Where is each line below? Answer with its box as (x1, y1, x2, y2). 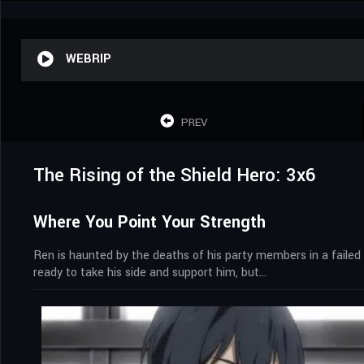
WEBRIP (66, 50, 111, 67)
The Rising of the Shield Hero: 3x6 (33, 162, 316, 188)
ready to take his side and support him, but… (33, 263, 266, 281)
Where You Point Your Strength (33, 210, 266, 234)
